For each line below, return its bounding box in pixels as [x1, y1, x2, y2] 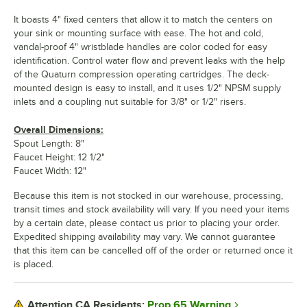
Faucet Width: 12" [14, 165, 86, 176]
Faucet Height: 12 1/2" [14, 151, 105, 162]
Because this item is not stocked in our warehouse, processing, [14, 190, 283, 201]
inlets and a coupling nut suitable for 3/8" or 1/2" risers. [14, 96, 246, 107]
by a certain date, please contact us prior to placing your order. [14, 217, 280, 228]
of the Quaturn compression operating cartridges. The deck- [14, 69, 269, 79]
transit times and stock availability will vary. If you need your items [14, 204, 290, 214]
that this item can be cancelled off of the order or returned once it [14, 245, 293, 256]
